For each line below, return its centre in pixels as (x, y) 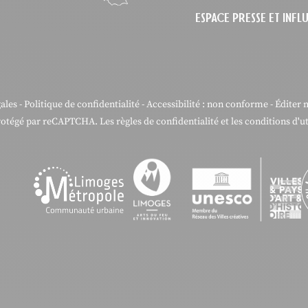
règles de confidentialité (167, 122)
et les (231, 122)
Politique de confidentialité (81, 105)
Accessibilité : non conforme (207, 105)
